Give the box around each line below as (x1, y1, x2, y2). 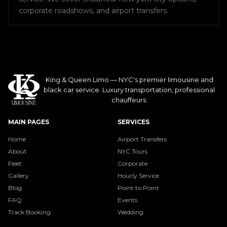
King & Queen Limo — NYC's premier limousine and (45, 75, 213, 84)
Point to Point (118, 184, 159, 192)
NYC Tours (118, 147, 147, 156)
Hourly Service (118, 172, 159, 180)
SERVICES (118, 118, 149, 126)
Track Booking (8, 208, 51, 216)
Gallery (8, 172, 29, 180)
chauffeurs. (111, 96, 147, 104)
